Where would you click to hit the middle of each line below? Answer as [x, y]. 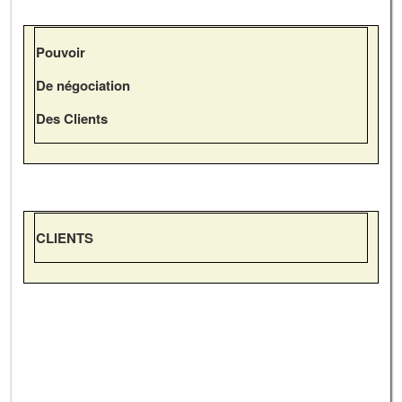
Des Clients [71, 118]
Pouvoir [60, 52]
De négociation [83, 85]
